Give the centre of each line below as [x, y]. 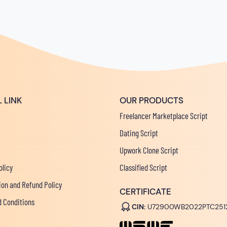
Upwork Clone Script [149, 150]
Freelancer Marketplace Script [164, 115]
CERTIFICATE [145, 191]
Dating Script [139, 133]
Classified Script [143, 167]
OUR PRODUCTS [152, 100]
